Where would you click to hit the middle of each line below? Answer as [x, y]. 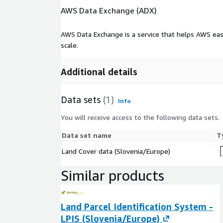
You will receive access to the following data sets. [140, 117]
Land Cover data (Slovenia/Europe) [116, 151]
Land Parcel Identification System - [137, 206]
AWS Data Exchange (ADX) [109, 10]
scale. [69, 45]
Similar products [112, 175]
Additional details [99, 71]
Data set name [87, 135]
